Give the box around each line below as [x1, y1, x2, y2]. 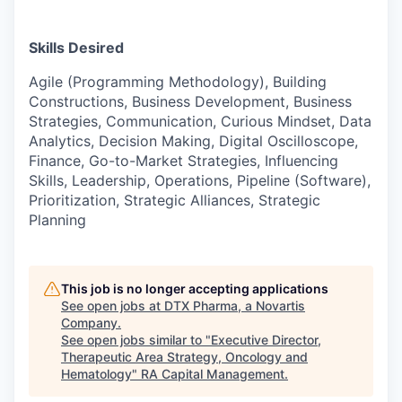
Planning [29, 210, 86, 229]
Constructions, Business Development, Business [29, 92, 352, 110]
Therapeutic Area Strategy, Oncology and [61, 348, 308, 364]
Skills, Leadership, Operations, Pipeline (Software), [29, 170, 371, 189]
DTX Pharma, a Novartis [164, 297, 305, 313]
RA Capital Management [141, 365, 284, 381]
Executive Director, [211, 331, 321, 347]
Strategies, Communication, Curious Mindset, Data [29, 111, 371, 130]
